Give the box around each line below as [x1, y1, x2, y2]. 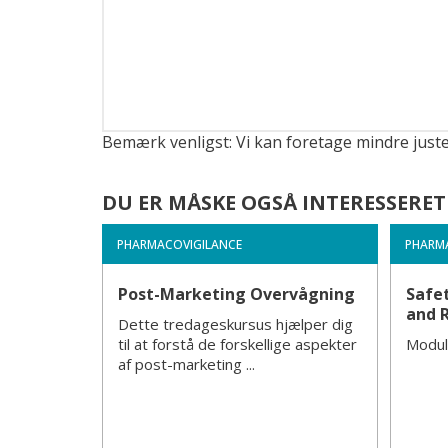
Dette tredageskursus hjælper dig [118, 314, 353, 334]
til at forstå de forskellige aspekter [118, 334, 357, 354]
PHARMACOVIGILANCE [117, 236, 242, 253]
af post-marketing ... [118, 354, 255, 374]
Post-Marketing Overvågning [118, 283, 355, 305]
